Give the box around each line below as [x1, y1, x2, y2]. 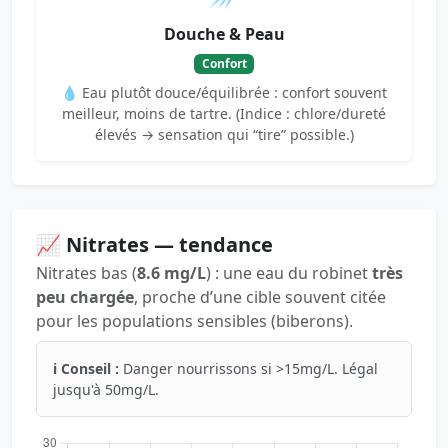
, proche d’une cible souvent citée [134, 286, 386, 309]
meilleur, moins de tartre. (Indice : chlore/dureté [62, 104, 386, 124]
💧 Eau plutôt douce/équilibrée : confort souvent [61, 83, 387, 103]
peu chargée [36, 286, 134, 309]
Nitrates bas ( [36, 262, 137, 285]
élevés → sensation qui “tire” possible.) [94, 125, 354, 145]
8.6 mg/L [137, 262, 206, 285]
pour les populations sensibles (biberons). [36, 310, 353, 333]
